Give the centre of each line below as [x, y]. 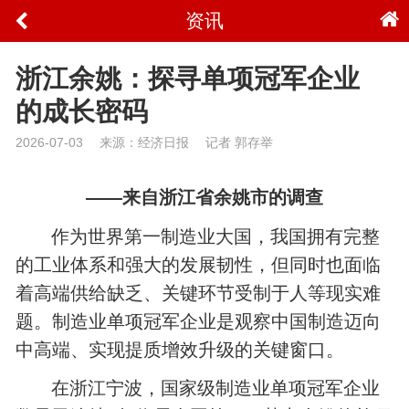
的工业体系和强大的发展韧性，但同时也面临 [199, 264]
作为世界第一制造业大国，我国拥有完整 [216, 236]
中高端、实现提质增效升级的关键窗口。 [180, 349]
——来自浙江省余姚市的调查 [204, 198]
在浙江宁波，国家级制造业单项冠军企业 [216, 388]
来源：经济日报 [145, 142]
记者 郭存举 [239, 142]
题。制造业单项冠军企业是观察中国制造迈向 [199, 321]
